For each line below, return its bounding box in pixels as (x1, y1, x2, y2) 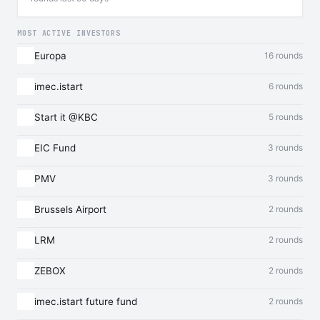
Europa (34, 50, 66, 61)
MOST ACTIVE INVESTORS (17, 29, 121, 38)
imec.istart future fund (34, 296, 137, 307)
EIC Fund (34, 142, 76, 154)
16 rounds (264, 50, 303, 61)
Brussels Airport (34, 204, 106, 215)
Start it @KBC (34, 111, 98, 123)
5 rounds (269, 111, 303, 122)
